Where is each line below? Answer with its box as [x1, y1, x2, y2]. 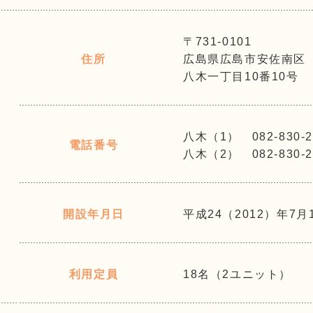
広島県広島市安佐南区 [183, 53, 306, 65]
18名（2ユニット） [183, 268, 291, 280]
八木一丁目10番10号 [183, 71, 299, 82]
